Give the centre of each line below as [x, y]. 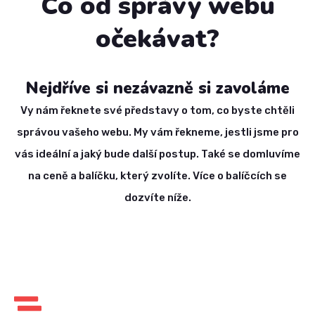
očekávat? [157, 39]
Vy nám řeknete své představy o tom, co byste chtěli [157, 110]
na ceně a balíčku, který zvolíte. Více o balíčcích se [157, 175]
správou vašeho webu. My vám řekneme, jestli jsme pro [157, 132]
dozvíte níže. [157, 197]
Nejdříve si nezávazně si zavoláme [157, 88]
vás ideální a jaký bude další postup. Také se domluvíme [157, 154]
